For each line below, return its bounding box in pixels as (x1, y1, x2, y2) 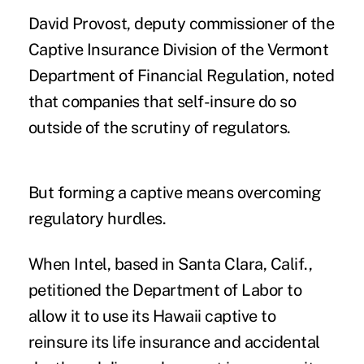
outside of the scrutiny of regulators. (28, 117, 291, 137)
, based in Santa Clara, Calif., (106, 253, 313, 274)
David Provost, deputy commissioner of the (28, 13, 335, 33)
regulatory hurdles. (28, 208, 167, 228)
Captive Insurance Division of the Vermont (28, 39, 329, 59)
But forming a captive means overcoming (28, 182, 321, 202)
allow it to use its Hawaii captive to (28, 305, 276, 326)
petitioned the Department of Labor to (28, 279, 302, 300)
